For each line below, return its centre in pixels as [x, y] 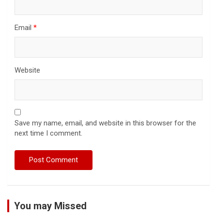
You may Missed [50, 206]
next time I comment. [48, 133]
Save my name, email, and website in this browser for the [105, 123]
